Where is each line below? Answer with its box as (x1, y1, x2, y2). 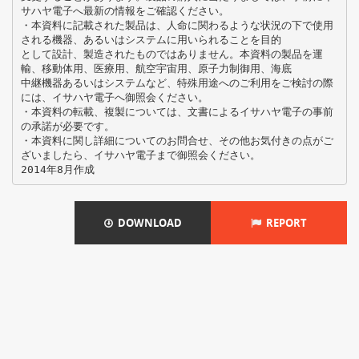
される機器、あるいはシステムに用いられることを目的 (20, 33, 281, 46)
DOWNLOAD (112, 216, 182, 230)
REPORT (261, 216, 307, 230)
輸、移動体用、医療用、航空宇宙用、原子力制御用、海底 (20, 62, 292, 75)
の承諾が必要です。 (20, 119, 115, 132)
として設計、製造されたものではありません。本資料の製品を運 (20, 47, 323, 60)
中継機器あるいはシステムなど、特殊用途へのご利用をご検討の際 (20, 76, 333, 89)
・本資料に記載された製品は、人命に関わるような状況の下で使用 (20, 18, 333, 31)
